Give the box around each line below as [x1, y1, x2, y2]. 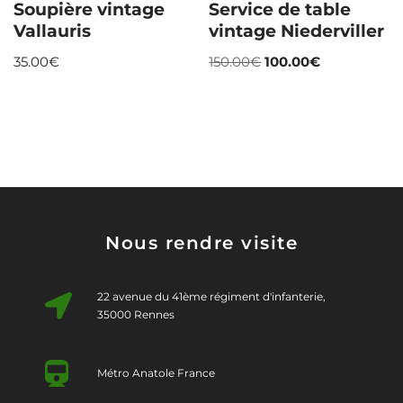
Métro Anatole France [96, 366, 215, 381]
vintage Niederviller [209, 21, 385, 42]
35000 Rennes [96, 308, 175, 322]
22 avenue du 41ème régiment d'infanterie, [96, 290, 326, 304]
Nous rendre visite [105, 232, 298, 255]
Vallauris [13, 21, 91, 42]
